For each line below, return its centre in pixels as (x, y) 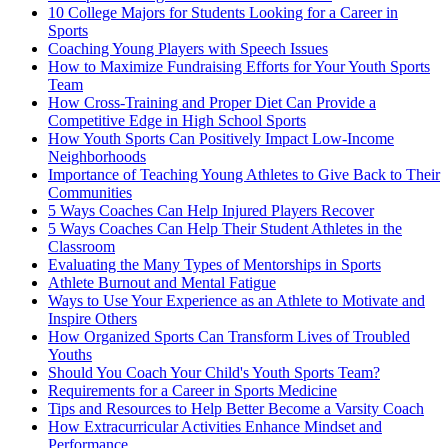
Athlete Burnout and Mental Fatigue (162, 283)
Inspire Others (92, 319)
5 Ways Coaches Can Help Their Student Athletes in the (225, 229)
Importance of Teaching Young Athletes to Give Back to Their (244, 175)
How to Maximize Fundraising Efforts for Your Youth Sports (239, 67)
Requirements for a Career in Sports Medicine (192, 391)
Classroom (81, 247)
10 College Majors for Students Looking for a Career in (223, 13)
